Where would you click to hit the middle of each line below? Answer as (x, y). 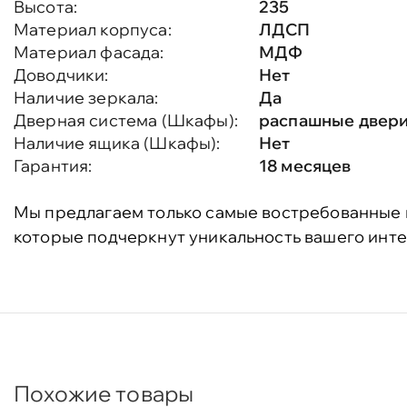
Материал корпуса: (93, 30)
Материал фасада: (89, 52)
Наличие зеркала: (86, 98)
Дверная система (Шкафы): (126, 120)
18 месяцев (305, 166)
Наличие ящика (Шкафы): (117, 143)
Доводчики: (61, 75)
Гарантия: (53, 166)
